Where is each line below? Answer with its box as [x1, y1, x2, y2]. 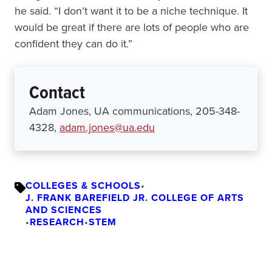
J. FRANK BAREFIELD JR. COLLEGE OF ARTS [25, 191, 244, 205]
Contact [29, 79, 85, 106]
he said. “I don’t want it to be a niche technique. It [15, 3, 248, 19]
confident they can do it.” [15, 36, 132, 52]
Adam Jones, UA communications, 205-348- [29, 103, 240, 120]
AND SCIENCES [25, 203, 102, 217]
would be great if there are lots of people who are [15, 19, 249, 36]
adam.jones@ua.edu [59, 120, 155, 136]
